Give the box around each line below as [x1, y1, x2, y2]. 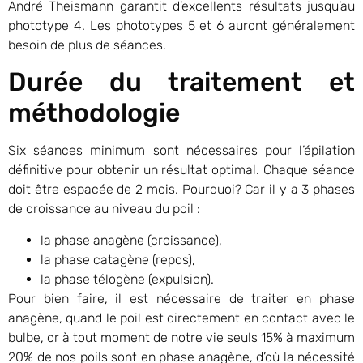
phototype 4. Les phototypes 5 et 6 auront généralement [8, 18, 355, 34]
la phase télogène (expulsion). [41, 271, 214, 287]
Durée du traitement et [8, 66, 355, 98]
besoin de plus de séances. [8, 37, 169, 53]
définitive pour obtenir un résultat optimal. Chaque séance [8, 162, 355, 178]
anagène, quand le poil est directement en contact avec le [8, 310, 355, 326]
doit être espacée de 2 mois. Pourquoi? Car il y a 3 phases [8, 181, 355, 198]
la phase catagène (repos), [41, 251, 195, 267]
